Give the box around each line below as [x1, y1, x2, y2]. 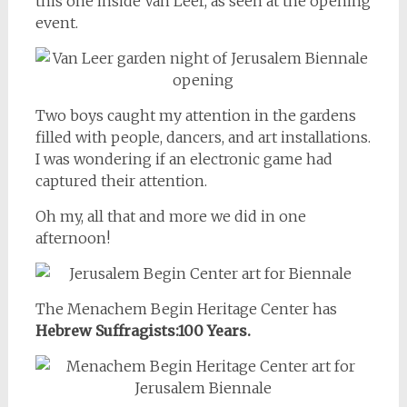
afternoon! [35, 228, 110, 247]
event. [35, 13, 78, 32]
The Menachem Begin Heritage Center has [35, 299, 337, 318]
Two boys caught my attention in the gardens [35, 105, 356, 124]
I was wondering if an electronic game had [35, 149, 333, 168]
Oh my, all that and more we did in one [35, 206, 306, 225]
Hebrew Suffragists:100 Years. [35, 321, 251, 340]
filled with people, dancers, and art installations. [35, 127, 371, 146]
